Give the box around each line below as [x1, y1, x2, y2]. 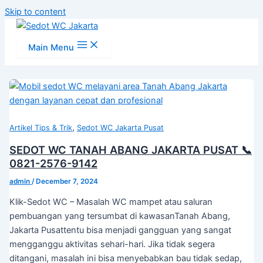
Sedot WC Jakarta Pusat [76, 123, 164, 132]
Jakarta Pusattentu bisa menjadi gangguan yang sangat [9, 225, 231, 236]
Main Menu [28, 42, 74, 53]
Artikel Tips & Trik [9, 123, 72, 132]
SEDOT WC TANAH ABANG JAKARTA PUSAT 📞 [9, 143, 252, 156]
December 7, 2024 [35, 177, 98, 186]
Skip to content [5, 6, 66, 17]
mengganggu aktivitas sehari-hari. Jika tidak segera [9, 239, 215, 250]
